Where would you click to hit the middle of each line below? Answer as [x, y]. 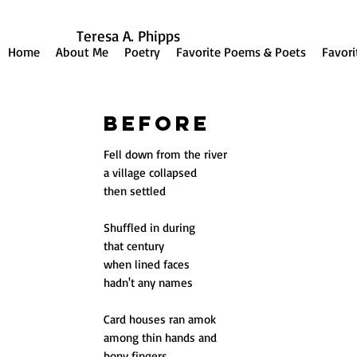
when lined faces [147, 265]
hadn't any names [149, 283]
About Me [82, 52]
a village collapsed [151, 173]
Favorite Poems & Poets [241, 52]
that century [134, 246]
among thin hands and [161, 338]
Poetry [142, 52]
